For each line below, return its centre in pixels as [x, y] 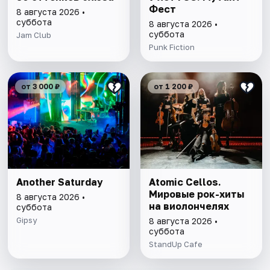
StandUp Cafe [175, 244]
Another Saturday [60, 182]
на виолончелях [189, 206]
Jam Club [34, 35]
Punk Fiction [171, 47]
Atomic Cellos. [185, 182]
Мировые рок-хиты [196, 194]
